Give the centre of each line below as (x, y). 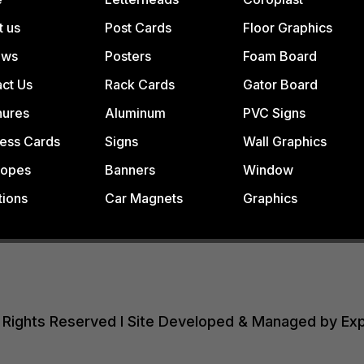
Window (268, 169)
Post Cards (138, 27)
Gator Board (280, 84)
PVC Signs (274, 113)
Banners (130, 169)
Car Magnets (143, 198)
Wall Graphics (284, 141)
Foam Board (279, 56)
